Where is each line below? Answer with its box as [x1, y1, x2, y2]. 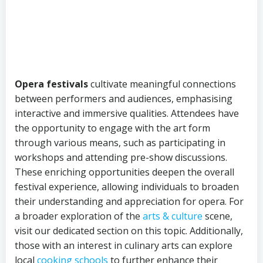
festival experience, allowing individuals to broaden [15, 180, 239, 193]
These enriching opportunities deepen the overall [15, 166, 234, 178]
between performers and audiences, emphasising [15, 92, 232, 105]
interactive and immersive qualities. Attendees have [15, 107, 239, 120]
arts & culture [143, 210, 203, 222]
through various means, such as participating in [15, 136, 225, 149]
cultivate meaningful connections [88, 77, 236, 90]
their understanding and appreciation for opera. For [15, 195, 244, 208]
